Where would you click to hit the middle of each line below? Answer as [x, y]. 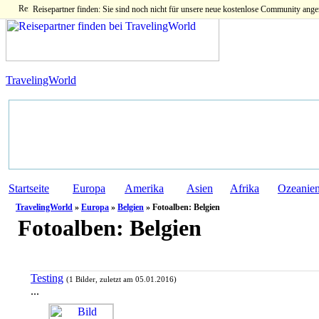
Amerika [144, 188]
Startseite [29, 188]
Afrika [245, 188]
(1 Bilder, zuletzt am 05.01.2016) [121, 280]
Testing [47, 278]
